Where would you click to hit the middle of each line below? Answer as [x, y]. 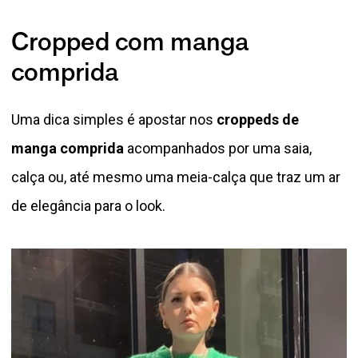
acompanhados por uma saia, [218, 148]
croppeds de [258, 119]
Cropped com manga [130, 44]
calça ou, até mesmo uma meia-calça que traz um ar [176, 177]
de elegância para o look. [88, 205]
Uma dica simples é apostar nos [114, 119]
